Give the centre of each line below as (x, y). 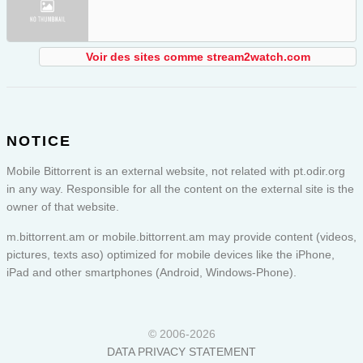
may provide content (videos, (281, 237)
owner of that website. (63, 207)
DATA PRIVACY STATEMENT (181, 352)
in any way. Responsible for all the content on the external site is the (180, 189)
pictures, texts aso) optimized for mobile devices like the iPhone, (171, 255)
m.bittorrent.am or (54, 237)
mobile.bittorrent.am (154, 237)
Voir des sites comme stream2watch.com (198, 57)
